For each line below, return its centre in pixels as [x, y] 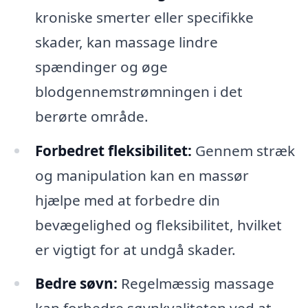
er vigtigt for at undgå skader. [135, 249]
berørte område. [91, 116]
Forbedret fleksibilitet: [113, 150]
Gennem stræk [243, 150]
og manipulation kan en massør [142, 175]
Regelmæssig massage [196, 284]
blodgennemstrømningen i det [139, 91]
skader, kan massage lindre [126, 42]
